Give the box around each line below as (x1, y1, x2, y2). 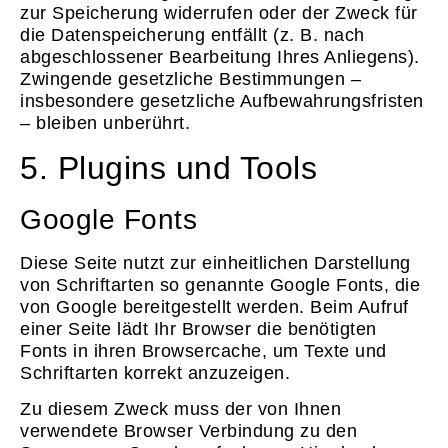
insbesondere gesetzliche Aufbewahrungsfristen (20, 91, 424, 112)
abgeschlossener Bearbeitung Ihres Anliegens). (20, 47, 420, 68)
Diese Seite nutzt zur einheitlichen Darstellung (20, 252, 411, 273)
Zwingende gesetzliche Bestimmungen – (20, 69, 361, 90)
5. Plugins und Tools (20, 149, 317, 186)
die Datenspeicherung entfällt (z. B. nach (20, 25, 365, 46)
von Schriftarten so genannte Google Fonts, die (20, 274, 420, 295)
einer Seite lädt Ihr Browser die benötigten (20, 318, 377, 339)
